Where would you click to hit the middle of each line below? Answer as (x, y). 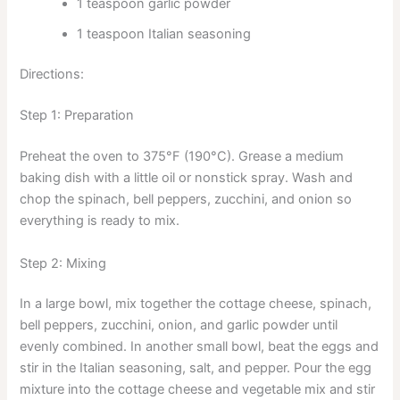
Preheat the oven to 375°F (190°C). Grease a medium (182, 157)
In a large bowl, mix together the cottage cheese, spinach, (196, 304)
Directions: (52, 75)
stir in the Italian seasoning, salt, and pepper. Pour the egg (196, 368)
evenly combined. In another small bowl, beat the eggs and (200, 347)
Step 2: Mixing (63, 263)
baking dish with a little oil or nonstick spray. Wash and (187, 178)
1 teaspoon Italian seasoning (164, 33)
